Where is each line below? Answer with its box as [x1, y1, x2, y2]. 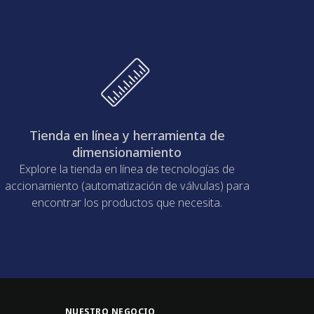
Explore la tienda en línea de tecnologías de [19, 161, 235, 177]
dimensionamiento [72, 144, 182, 161]
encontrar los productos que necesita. [32, 195, 223, 211]
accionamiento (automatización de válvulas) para [4, 178, 250, 194]
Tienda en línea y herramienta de [29, 127, 225, 144]
